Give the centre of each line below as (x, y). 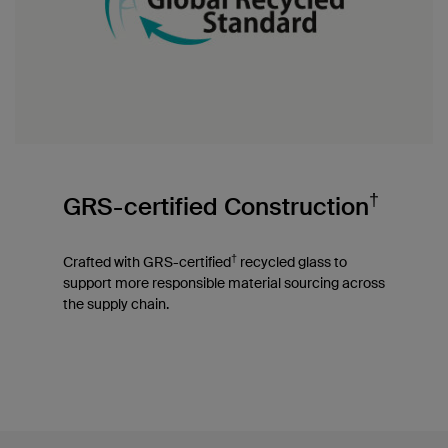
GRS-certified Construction (215, 207)
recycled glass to (291, 262)
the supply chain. (115, 304)
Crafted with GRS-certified (146, 262)
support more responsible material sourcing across (223, 283)
